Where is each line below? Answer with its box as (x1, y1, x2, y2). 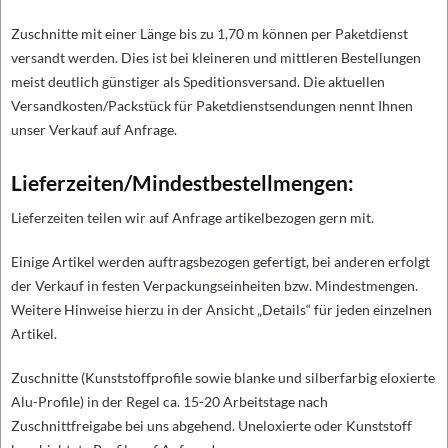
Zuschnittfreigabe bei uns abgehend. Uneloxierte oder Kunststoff (11, 417, 412, 434)
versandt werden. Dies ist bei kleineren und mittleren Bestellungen (11, 49, 421, 66)
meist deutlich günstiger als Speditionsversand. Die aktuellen (11, 73, 385, 90)
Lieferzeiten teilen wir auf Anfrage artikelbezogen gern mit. (11, 209, 374, 226)
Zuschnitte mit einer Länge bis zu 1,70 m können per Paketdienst (11, 25, 408, 42)
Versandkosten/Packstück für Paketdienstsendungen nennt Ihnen (11, 97, 413, 114)
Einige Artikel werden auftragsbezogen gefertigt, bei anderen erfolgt (11, 253, 430, 270)
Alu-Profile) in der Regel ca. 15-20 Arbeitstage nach (11, 393, 328, 410)
